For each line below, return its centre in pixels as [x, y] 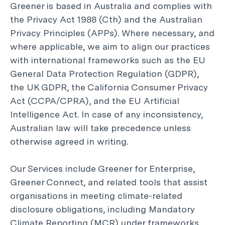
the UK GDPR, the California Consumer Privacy [109, 87]
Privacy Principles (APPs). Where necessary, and [112, 33]
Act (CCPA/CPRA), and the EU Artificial [95, 101]
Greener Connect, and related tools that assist [109, 182]
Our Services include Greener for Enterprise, [102, 168]
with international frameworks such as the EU [108, 60]
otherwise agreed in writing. [69, 141]
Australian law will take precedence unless [100, 128]
